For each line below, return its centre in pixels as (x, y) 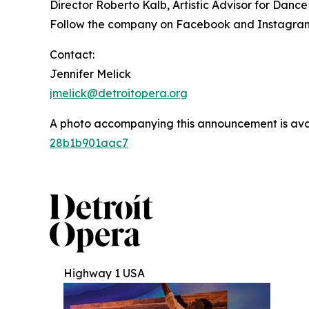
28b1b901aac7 (89, 142)
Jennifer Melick (90, 73)
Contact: (72, 54)
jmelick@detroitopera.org (119, 93)
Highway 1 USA (104, 273)
